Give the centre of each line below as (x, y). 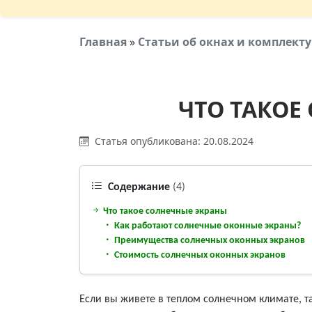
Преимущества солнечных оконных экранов (209, 240)
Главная (103, 41)
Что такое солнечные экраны (164, 211)
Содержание (139, 188)
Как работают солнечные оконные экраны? (206, 226)
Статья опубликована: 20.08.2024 (173, 141)
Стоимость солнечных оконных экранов (199, 255)
